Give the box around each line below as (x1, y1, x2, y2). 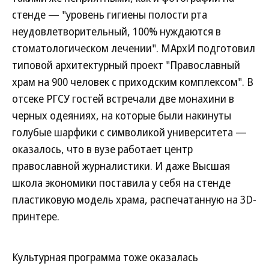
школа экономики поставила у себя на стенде (12, 175, 231, 190)
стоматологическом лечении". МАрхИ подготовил (12, 41, 255, 55)
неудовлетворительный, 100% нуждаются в (12, 24, 221, 38)
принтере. (12, 209, 59, 223)
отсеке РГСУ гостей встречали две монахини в (12, 91, 234, 106)
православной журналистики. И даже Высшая (12, 159, 230, 173)
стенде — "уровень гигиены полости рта (12, 7, 207, 22)
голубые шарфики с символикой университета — (12, 125, 247, 139)
